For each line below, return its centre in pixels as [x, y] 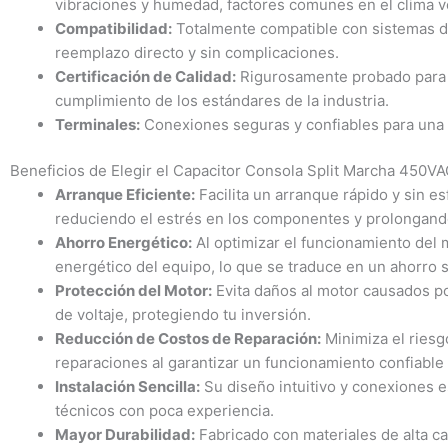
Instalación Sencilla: [127, 387]
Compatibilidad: [113, 28]
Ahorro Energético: [123, 243]
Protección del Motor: [133, 291]
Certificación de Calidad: [145, 76]
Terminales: [97, 124]
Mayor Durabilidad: [125, 435]
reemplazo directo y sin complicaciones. [197, 52]
